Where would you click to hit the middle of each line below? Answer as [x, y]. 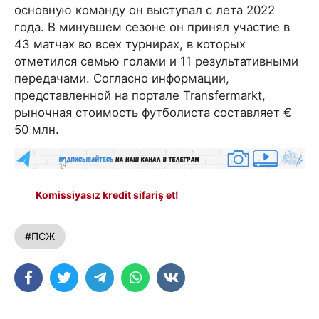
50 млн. [37, 129]
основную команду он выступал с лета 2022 [145, 10]
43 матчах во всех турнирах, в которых [130, 44]
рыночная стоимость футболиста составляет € [153, 112]
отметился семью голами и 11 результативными [156, 61]
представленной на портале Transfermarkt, [140, 95]
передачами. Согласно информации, [122, 78]
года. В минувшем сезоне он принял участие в [152, 27]
